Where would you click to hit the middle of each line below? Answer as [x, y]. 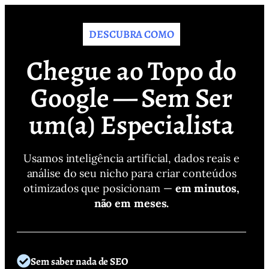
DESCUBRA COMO [131, 34]
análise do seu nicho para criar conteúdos [131, 173]
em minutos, [207, 188]
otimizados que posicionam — [99, 188]
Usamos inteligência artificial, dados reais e [131, 158]
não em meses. [131, 203]
